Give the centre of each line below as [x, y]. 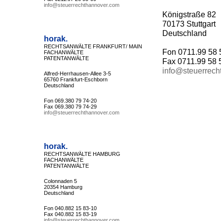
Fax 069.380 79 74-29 [70, 107]
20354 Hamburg [63, 187]
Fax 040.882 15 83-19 [70, 214]
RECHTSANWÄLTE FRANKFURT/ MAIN [93, 46]
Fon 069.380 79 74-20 [70, 101]
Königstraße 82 [189, 14]
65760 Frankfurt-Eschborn [75, 79]
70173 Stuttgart [189, 24]
